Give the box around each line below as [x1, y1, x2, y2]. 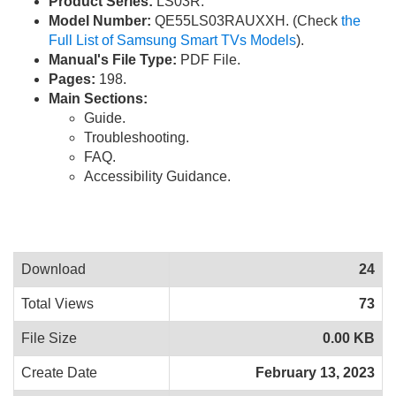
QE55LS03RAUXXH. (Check [151, 13, 341, 29]
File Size [21, 331, 77, 346]
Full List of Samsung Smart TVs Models [49, 33, 296, 49]
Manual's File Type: [49, 52, 177, 68]
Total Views [21, 296, 94, 312]
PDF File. [177, 52, 240, 68]
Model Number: [49, 13, 151, 29]
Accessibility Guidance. [84, 169, 231, 185]
